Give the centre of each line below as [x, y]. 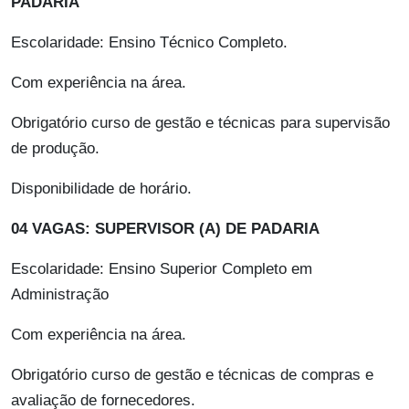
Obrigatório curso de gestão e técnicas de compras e [192, 375]
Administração [60, 295]
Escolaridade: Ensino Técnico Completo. [149, 43]
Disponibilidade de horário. [101, 189]
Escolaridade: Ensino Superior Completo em [162, 269]
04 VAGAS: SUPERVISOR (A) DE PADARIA [165, 229]
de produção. [55, 149]
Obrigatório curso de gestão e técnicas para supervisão [200, 123]
